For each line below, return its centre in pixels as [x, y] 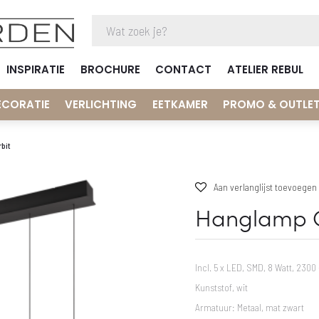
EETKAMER [180, 105]
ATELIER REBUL [265, 70]
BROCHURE [110, 70]
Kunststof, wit [221, 287]
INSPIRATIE [36, 70]
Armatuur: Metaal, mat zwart [250, 307]
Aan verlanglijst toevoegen [265, 187]
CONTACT [183, 70]
